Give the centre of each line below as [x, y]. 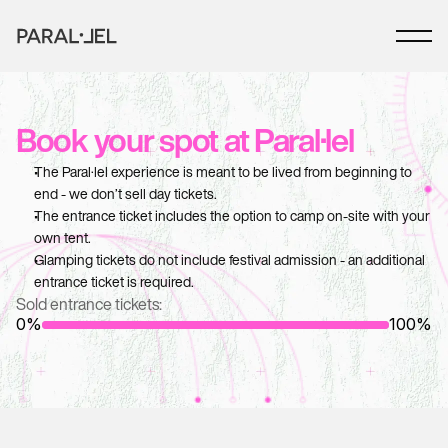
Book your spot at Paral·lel [185, 140]
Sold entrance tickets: [89, 304]
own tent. [62, 237]
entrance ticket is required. [114, 281]
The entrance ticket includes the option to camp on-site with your [232, 215]
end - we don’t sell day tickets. [125, 193]
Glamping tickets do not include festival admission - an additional [229, 259]
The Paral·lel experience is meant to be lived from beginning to [223, 171]
